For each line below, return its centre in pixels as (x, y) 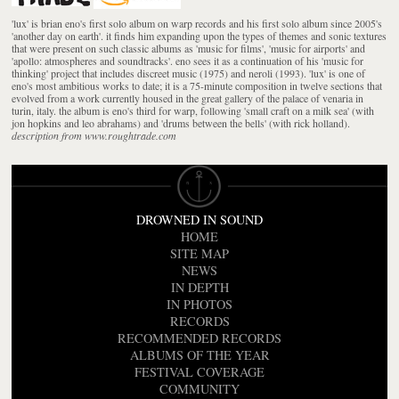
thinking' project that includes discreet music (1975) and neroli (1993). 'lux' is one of (189, 73)
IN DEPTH (199, 288)
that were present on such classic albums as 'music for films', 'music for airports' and (189, 48)
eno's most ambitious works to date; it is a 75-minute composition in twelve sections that (197, 85)
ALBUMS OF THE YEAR (199, 355)
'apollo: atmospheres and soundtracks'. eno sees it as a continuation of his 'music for (188, 60)
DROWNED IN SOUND (199, 220)
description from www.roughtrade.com (94, 135)
